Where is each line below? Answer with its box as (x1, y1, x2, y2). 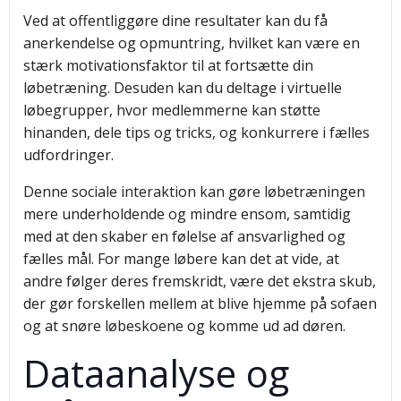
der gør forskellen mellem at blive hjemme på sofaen (23, 294, 377, 313)
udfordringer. (23, 145, 114, 165)
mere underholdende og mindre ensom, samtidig (23, 204, 351, 224)
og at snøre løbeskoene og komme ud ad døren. (23, 316, 346, 336)
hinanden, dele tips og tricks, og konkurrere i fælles (23, 123, 370, 142)
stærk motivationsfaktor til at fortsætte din (23, 55, 313, 75)
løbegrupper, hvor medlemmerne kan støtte (23, 100, 320, 120)
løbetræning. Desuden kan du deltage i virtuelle (23, 78, 342, 98)
